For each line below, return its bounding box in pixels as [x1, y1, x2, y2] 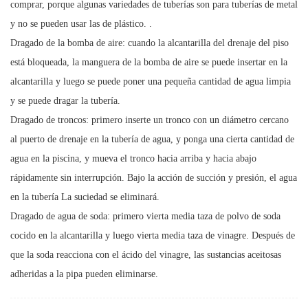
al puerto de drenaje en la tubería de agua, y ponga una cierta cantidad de [10, 133, 294, 144]
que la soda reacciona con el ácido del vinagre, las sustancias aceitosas [10, 249, 281, 260]
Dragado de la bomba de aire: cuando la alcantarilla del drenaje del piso [10, 37, 289, 48]
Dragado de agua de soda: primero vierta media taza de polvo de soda [10, 210, 280, 221]
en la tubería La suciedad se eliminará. [10, 191, 159, 202]
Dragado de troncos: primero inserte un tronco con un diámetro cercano [10, 114, 289, 125]
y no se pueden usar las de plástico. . [10, 18, 152, 29]
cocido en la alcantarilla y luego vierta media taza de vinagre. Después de [10, 230, 295, 241]
